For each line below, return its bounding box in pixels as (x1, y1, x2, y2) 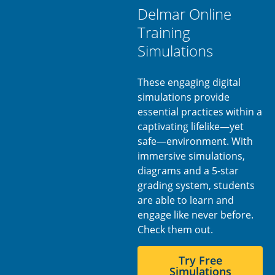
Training (137, 22, 190, 43)
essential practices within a (137, 105, 262, 119)
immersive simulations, (137, 149, 245, 163)
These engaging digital (137, 76, 241, 90)
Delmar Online (137, 4, 231, 25)
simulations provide (137, 90, 230, 104)
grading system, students (137, 179, 255, 193)
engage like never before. (137, 208, 254, 222)
